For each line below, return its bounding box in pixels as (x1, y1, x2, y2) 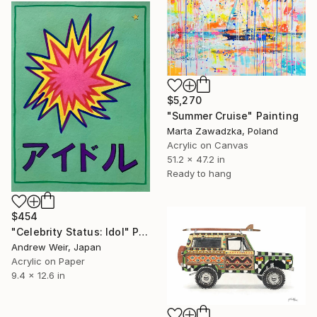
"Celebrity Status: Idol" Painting (139, 226, 149, 238)
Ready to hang (167, 168, 231, 180)
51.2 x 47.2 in (167, 154, 225, 166)
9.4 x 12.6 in (11, 270, 65, 282)
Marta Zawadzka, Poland (167, 125, 278, 137)
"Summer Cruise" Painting (167, 110, 299, 122)
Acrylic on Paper (11, 255, 85, 267)
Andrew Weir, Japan (11, 241, 101, 253)
